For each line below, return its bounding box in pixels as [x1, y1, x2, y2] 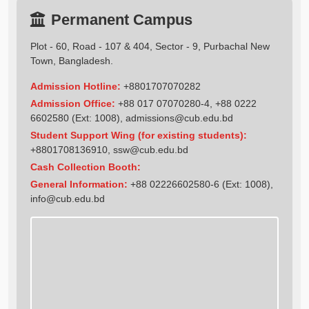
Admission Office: [30, 98, 115, 110]
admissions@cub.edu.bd [126, 112, 233, 124]
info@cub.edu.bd [30, 193, 105, 205]
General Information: [30, 179, 128, 190]
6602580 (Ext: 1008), [30, 112, 126, 124]
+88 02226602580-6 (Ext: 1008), [128, 179, 273, 190]
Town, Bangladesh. [30, 55, 113, 67]
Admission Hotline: [30, 81, 121, 92]
